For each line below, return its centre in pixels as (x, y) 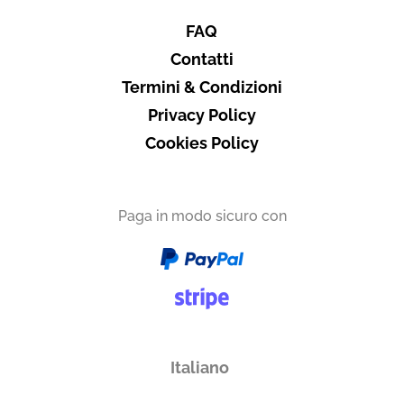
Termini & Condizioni (202, 87)
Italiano (200, 367)
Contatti (202, 59)
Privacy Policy (202, 115)
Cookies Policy (202, 142)
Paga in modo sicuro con (202, 216)
